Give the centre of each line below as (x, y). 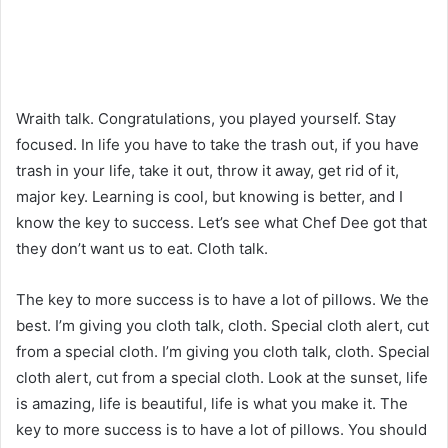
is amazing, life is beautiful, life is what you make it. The (212, 403)
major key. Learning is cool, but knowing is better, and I (209, 196)
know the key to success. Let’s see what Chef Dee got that (221, 222)
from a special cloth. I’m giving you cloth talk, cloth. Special (223, 351)
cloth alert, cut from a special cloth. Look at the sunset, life (222, 377)
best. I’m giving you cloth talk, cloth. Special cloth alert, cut (222, 325)
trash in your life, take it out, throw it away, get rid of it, (207, 170)
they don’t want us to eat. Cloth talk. (142, 248)
